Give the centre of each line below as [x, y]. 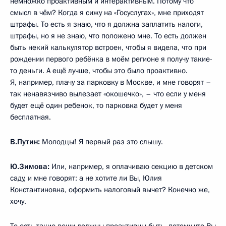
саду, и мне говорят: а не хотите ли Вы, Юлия [86, 178]
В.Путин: [26, 142]
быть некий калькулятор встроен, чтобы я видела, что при [108, 47]
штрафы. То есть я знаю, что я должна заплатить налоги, [106, 24]
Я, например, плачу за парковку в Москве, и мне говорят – [111, 82]
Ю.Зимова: [30, 166]
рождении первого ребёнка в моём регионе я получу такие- [111, 59]
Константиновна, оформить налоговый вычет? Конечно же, [110, 189]
